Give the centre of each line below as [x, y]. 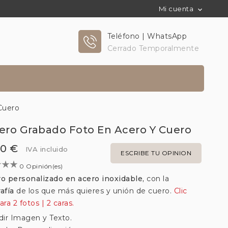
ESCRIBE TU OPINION [156, 153]
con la [158, 179]
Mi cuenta [176, 9]
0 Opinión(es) [42, 166]
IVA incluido [47, 149]
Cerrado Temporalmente [153, 48]
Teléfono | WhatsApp [147, 36]
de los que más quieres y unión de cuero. [95, 191]
